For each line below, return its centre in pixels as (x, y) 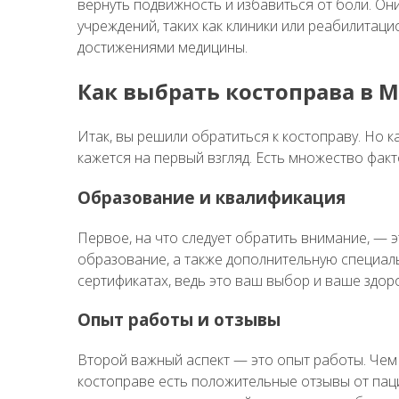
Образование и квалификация (212, 197)
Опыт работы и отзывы (179, 320)
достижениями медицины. (163, 48)
